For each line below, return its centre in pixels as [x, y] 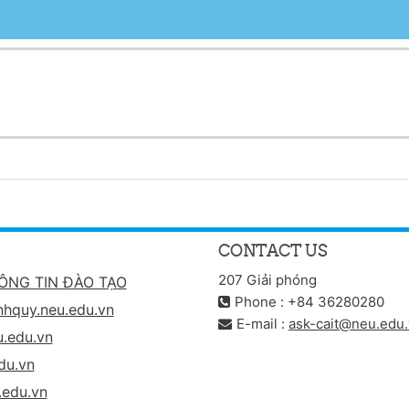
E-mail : [262, 323]
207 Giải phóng [267, 279]
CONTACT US [273, 250]
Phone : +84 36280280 [309, 301]
